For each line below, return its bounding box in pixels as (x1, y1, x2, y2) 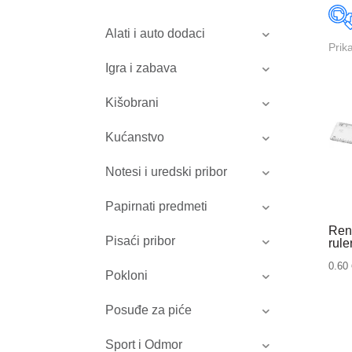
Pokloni (105, 269, 148, 283)
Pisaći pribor (105, 234, 176, 248)
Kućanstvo (105, 130, 165, 145)
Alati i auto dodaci (105, 27, 206, 41)
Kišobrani (105, 96, 159, 110)
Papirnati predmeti (105, 200, 208, 214)
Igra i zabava (105, 61, 178, 75)
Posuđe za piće (105, 303, 192, 317)
